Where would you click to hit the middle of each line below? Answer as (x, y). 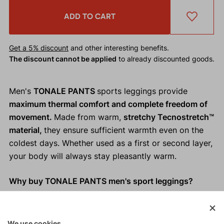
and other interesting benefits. (118, 48)
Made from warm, (88, 117)
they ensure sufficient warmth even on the (123, 130)
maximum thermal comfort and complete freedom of (108, 104)
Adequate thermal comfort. (60, 213)
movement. (31, 117)
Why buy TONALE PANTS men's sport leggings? (101, 181)
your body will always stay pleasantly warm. (92, 156)
